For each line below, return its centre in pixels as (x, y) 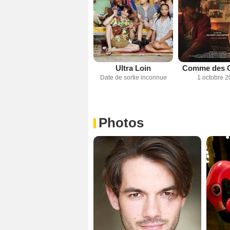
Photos (121, 123)
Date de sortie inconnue (133, 78)
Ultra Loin (133, 68)
